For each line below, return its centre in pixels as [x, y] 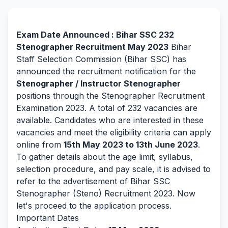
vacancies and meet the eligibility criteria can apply [114, 132]
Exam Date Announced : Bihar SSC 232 [95, 35]
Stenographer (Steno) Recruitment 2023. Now [106, 193]
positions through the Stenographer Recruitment [110, 96]
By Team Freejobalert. [37, 24]
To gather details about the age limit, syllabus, [105, 157]
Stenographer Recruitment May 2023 [92, 47]
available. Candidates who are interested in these [110, 120]
